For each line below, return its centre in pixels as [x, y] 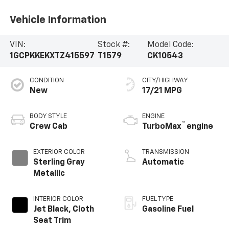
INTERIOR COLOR [58, 199]
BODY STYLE [48, 117]
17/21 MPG [162, 91]
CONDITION [47, 81]
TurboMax [162, 127]
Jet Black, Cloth [63, 210]
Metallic [49, 174]
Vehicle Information [58, 20]
